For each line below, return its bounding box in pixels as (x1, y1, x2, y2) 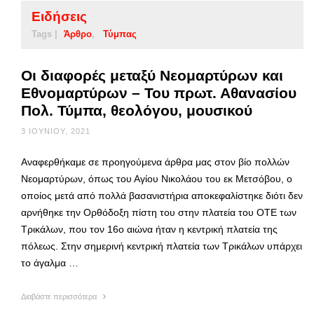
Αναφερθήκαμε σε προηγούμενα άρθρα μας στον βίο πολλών (21, 156, 289, 168)
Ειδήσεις (32, 8, 87, 24)
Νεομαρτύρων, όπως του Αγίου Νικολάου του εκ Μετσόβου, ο (21, 172, 292, 184)
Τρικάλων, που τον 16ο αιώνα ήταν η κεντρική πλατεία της (21, 223, 278, 235)
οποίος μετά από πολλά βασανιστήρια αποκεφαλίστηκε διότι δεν (21, 189, 303, 201)
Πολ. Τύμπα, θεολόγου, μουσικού (21, 102, 252, 118)
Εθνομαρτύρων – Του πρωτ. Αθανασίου (21, 84, 296, 101)
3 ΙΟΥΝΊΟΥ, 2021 (21, 126, 90, 135)
